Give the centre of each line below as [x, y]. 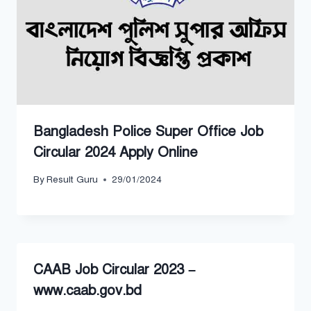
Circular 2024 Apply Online [116, 152]
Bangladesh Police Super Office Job [148, 131]
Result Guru [73, 180]
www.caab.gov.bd [87, 291]
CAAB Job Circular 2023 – [115, 270]
